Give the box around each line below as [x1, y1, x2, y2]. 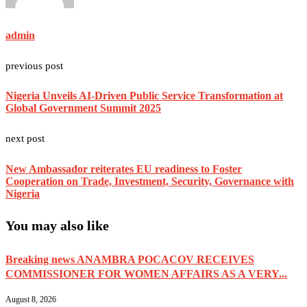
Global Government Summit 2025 [5, 102, 161, 114]
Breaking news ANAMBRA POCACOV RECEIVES [5, 254, 254, 266]
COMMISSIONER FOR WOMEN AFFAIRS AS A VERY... [5, 268, 287, 280]
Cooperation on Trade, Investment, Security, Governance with [5, 175, 294, 187]
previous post [5, 60, 63, 71]
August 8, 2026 [5, 294, 56, 304]
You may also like [5, 218, 109, 234]
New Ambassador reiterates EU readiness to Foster [5, 162, 242, 175]
